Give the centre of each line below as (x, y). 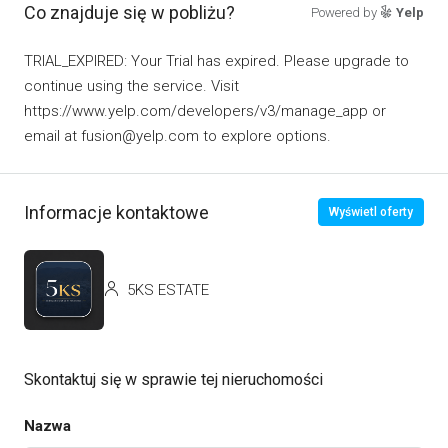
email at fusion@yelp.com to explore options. (177, 136)
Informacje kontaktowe (116, 212)
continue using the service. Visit (131, 86)
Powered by (345, 12)
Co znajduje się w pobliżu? (129, 12)
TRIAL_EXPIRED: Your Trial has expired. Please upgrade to (216, 61)
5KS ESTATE (166, 289)
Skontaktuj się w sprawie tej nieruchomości (173, 379)
